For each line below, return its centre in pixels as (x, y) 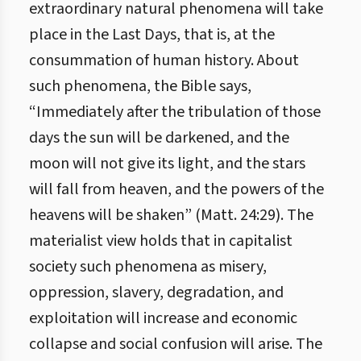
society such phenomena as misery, (148, 267)
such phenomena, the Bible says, (140, 86)
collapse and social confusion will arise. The (176, 344)
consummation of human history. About (164, 60)
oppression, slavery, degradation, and (156, 293)
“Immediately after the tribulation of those (175, 112)
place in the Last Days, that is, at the (152, 35)
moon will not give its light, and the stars (167, 164)
